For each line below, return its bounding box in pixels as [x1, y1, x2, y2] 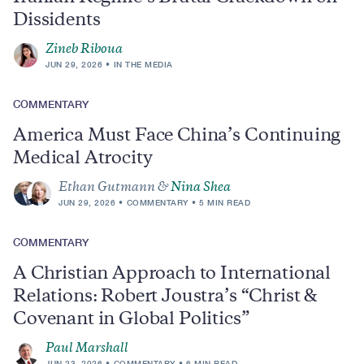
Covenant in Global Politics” [13, 312, 249, 328]
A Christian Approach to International [13, 266, 331, 283]
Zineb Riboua [45, 44, 123, 56]
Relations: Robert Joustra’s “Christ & [13, 289, 318, 305]
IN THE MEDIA [113, 59, 173, 69]
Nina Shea [171, 182, 231, 194]
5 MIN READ [199, 197, 250, 207]
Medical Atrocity [13, 151, 153, 167]
